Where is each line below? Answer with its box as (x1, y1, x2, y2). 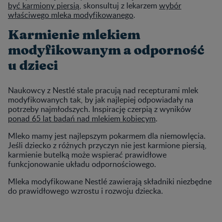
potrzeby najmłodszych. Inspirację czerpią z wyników (8, 104, 191, 115)
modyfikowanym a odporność (8, 44, 204, 57)
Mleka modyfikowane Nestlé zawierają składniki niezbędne (8, 176, 212, 187)
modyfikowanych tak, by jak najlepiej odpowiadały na (8, 94, 193, 106)
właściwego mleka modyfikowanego (8, 9, 133, 21)
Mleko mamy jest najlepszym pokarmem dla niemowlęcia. (8, 130, 206, 142)
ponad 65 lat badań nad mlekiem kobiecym (8, 113, 156, 124)
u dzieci (8, 59, 58, 73)
